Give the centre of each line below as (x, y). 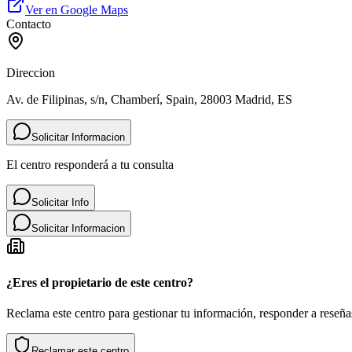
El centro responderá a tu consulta (90, 165)
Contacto (29, 24)
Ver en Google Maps (77, 10)
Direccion (31, 73)
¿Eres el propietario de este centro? (100, 282)
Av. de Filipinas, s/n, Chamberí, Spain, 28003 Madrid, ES (149, 100)
